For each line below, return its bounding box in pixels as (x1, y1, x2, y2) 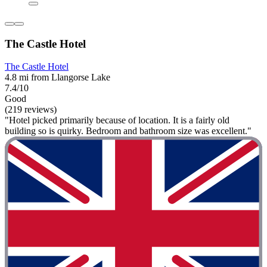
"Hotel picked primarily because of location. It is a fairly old (5, 115, 229, 126)
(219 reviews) (5, 104, 57, 115)
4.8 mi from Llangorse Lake (5, 72, 110, 83)
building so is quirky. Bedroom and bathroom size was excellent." (5, 126, 252, 136)
